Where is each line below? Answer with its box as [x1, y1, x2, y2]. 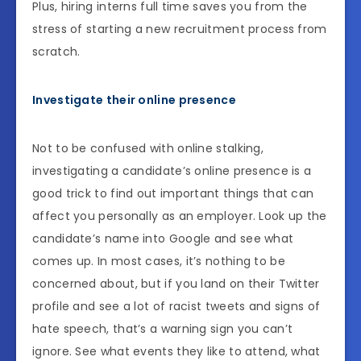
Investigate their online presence [32, 91, 236, 108]
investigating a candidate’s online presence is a [32, 162, 312, 179]
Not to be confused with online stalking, [32, 139, 264, 156]
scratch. [32, 43, 81, 60]
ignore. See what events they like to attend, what [32, 342, 321, 359]
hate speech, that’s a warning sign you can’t [32, 320, 293, 337]
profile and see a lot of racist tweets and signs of [32, 297, 321, 314]
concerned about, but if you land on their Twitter [32, 275, 320, 292]
